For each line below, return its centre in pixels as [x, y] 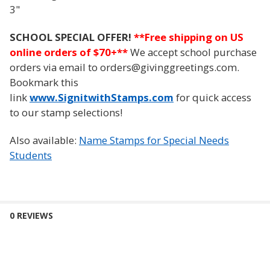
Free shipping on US [194, 37]
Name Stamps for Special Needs [154, 140]
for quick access [212, 97]
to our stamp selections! [66, 112]
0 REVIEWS [31, 215]
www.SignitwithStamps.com [102, 97]
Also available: [44, 140]
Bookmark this [44, 82]
